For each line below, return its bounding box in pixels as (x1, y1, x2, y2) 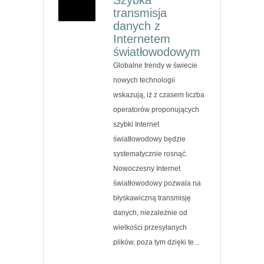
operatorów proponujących (113, 105, 200, 114)
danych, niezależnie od (113, 208, 188, 217)
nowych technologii (113, 75, 176, 84)
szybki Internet (113, 120, 160, 128)
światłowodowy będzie (113, 134, 186, 143)
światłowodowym (113, 45, 201, 58)
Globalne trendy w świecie (113, 61, 198, 70)
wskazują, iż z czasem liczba (113, 90, 205, 99)
